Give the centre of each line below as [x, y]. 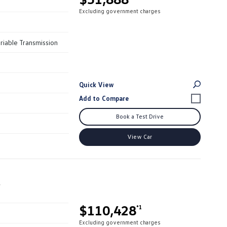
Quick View [97, 84]
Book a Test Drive [140, 116]
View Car [140, 136]
